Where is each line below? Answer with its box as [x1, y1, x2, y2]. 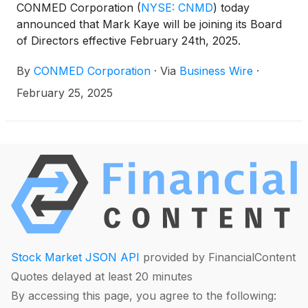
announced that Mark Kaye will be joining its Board [16, 16, 282, 31]
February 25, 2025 [16, 85, 113, 100]
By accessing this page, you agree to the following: [11, 288, 276, 302]
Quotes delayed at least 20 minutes [11, 269, 192, 283]
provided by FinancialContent [140, 250, 296, 264]
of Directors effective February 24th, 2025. [16, 33, 241, 47]
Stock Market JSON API [11, 250, 140, 264]
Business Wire [179, 63, 253, 78]
